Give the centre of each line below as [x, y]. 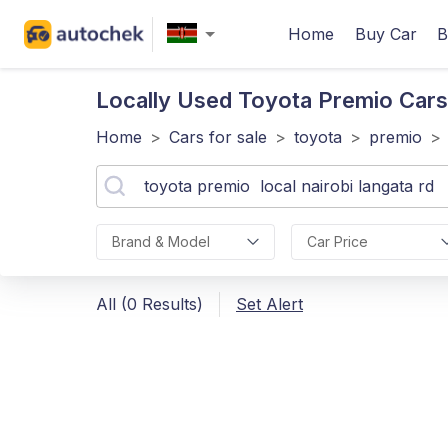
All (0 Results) [149, 304]
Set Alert [269, 304]
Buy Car [386, 34]
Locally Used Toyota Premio [247, 100]
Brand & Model [161, 241]
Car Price [337, 241]
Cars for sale [218, 137]
